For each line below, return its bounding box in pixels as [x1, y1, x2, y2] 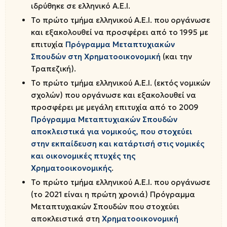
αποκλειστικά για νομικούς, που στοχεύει [31, 127, 192, 136]
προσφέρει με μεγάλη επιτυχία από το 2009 [31, 102, 199, 112]
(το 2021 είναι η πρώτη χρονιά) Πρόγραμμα [31, 190, 195, 199]
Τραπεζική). [31, 64, 76, 73]
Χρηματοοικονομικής [31, 163, 111, 173]
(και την [161, 52, 192, 61]
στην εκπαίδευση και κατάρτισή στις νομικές [31, 139, 204, 148]
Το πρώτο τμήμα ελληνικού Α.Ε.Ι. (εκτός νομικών [31, 78, 210, 88]
